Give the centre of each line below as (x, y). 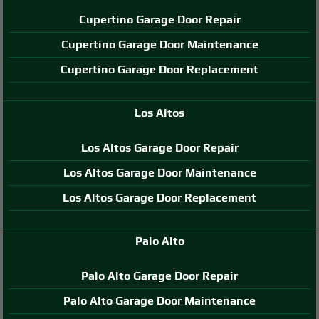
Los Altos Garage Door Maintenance (159, 172)
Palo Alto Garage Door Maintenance (159, 300)
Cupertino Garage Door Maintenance (159, 44)
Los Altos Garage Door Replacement (159, 197)
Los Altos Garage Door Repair (159, 147)
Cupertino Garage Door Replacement (159, 69)
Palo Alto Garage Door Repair (159, 276)
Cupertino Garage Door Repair (159, 19)
